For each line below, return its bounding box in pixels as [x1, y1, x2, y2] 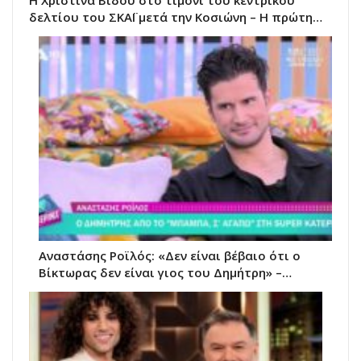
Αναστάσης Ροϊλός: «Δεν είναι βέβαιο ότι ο [39, 247, 301, 264]
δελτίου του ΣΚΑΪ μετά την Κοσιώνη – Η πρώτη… [29, 8, 322, 25]
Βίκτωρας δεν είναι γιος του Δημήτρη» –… [39, 264, 292, 281]
